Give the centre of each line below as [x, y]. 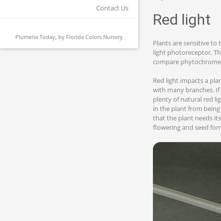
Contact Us [112, 8]
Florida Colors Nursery [94, 37]
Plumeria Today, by [41, 37]
